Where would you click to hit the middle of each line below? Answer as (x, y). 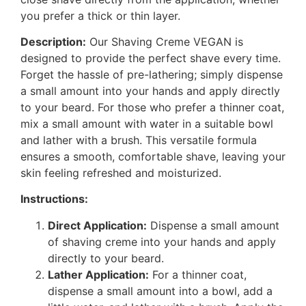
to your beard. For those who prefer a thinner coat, (152, 108)
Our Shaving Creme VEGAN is (165, 42)
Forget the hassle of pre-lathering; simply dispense (152, 75)
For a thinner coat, (198, 274)
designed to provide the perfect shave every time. (151, 58)
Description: (53, 42)
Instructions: (54, 199)
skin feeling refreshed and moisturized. (121, 173)
